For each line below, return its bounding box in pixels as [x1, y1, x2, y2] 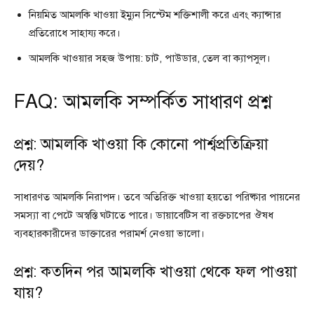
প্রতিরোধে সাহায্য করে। [29, 26, 121, 39]
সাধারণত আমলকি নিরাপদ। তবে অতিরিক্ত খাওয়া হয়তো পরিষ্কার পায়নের [14, 190, 300, 203]
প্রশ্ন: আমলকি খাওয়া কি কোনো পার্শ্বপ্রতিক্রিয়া [14, 134, 268, 153]
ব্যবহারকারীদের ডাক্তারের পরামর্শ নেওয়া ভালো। [14, 226, 205, 240]
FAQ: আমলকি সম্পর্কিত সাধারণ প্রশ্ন [14, 89, 271, 114]
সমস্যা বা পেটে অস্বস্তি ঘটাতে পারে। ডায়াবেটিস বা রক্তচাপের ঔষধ [14, 208, 273, 221]
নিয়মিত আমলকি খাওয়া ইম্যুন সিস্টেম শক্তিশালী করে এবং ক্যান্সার [29, 8, 281, 21]
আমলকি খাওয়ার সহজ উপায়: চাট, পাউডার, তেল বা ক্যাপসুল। [29, 51, 271, 64]
